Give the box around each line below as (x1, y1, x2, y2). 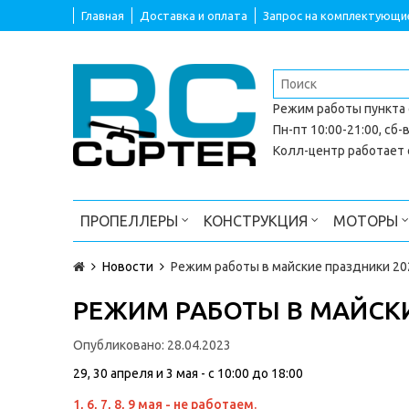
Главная (81, 9, 124, 22)
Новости (102, 258, 153, 274)
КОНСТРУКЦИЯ (204, 212, 311, 229)
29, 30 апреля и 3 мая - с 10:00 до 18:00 (73, 365, 303, 381)
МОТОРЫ (333, 212, 402, 229)
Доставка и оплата (140, 9, 247, 22)
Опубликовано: (73, 337, 167, 352)
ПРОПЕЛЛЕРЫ (80, 212, 182, 229)
